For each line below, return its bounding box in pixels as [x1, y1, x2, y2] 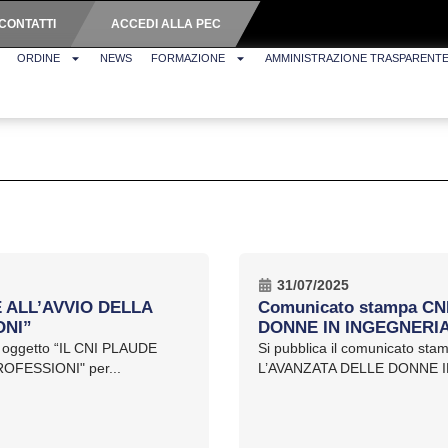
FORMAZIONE [151, 52, 226, 64]
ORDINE [17, 52, 61, 64]
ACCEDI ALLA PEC [110, 17, 221, 31]
